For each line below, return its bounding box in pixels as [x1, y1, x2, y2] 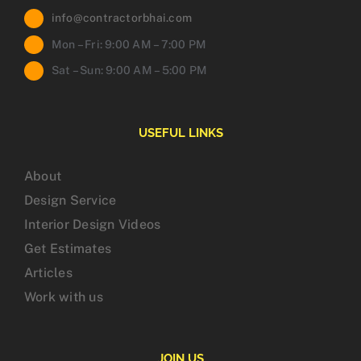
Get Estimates [24, 241, 112, 257]
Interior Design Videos [24, 217, 161, 233]
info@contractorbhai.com [51, 10, 193, 24]
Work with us [24, 289, 103, 305]
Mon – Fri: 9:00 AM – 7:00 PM [51, 37, 207, 51]
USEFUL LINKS [138, 126, 223, 141]
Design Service [24, 193, 117, 209]
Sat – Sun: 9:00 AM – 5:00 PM [51, 64, 208, 77]
